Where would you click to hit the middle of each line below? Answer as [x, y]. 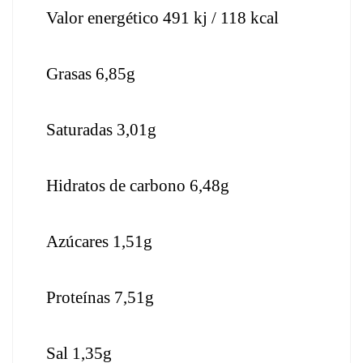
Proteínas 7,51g [100, 297]
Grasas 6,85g [91, 74]
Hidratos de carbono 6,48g [138, 186]
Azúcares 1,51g [99, 241]
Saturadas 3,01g [101, 130]
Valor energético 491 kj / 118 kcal [162, 18]
